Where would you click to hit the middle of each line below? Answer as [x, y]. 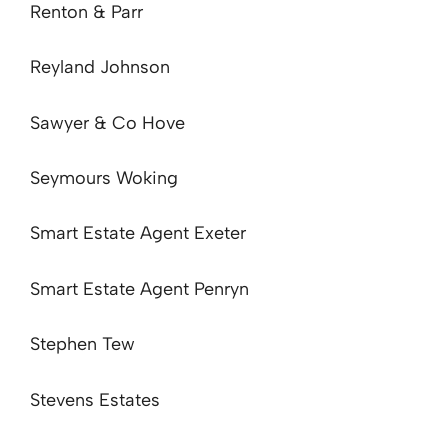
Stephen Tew [82, 344]
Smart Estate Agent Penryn [139, 288]
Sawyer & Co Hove [107, 122]
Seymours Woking [104, 178]
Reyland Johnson [100, 67]
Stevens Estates [95, 399]
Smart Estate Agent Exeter [138, 233]
